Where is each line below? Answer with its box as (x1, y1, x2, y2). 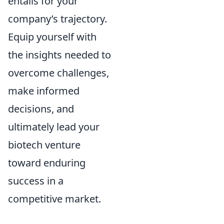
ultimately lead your (8, 120, 99, 134)
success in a (8, 174, 63, 188)
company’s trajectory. (8, 12, 107, 26)
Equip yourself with (8, 30, 96, 44)
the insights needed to (8, 48, 111, 62)
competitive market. (8, 192, 101, 206)
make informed (8, 84, 79, 98)
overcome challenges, (8, 66, 109, 80)
